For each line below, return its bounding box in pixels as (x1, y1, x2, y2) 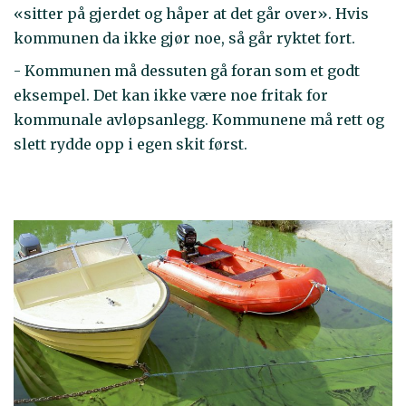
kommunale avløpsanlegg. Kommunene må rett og (14, 111, 384, 130)
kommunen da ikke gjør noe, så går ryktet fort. (14, 28, 355, 47)
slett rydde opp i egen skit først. (14, 135, 247, 154)
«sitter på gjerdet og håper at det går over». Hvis (14, 4, 369, 23)
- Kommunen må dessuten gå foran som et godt (14, 62, 360, 81)
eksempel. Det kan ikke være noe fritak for (14, 86, 328, 105)
